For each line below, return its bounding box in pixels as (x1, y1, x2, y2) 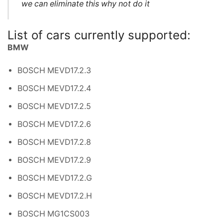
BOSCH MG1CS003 (17, 209, 90, 219)
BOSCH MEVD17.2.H (17, 191, 92, 201)
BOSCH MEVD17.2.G (17, 173, 92, 183)
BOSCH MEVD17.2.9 (17, 155, 91, 165)
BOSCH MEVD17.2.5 (17, 101, 91, 111)
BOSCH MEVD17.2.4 (17, 83, 91, 93)
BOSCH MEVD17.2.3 (17, 65, 91, 75)
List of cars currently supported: (7, 27, 191, 42)
